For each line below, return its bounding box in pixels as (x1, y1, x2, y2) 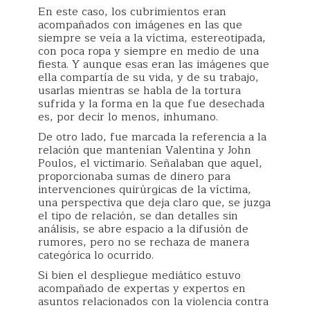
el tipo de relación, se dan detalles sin (38, 207, 238, 225)
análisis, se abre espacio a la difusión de (38, 220, 248, 238)
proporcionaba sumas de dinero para (38, 167, 230, 185)
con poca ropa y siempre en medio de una (38, 42, 259, 60)
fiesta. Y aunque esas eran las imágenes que (38, 55, 269, 73)
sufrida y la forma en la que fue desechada (38, 95, 264, 113)
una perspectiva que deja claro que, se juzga (38, 194, 271, 212)
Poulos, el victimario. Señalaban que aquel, (38, 154, 262, 172)
